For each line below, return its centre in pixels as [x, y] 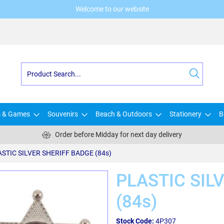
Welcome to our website [112, 9]
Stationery [185, 114]
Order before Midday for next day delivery [118, 134]
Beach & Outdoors [124, 114]
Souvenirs [63, 114]
